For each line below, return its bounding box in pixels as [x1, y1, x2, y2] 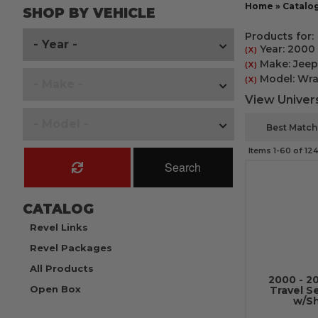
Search [165, 159, 202, 175]
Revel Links [30, 221, 88, 233]
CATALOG [23, 201, 94, 217]
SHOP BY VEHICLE [23, 5, 155, 21]
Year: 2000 [256, 43, 315, 55]
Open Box [30, 283, 81, 295]
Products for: [244, 30, 314, 43]
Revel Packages [30, 242, 112, 253]
